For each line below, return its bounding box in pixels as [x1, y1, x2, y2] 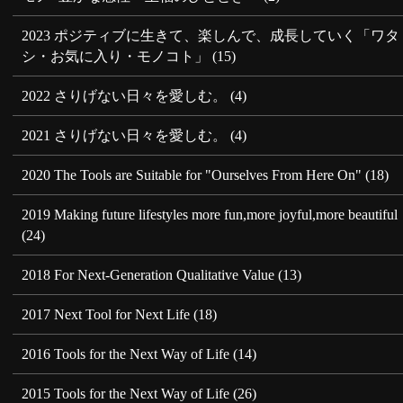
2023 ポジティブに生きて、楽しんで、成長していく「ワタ [22, 27, 400, 43]
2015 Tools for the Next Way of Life [22, 385, 230, 401]
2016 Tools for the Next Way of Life [22, 345, 230, 362]
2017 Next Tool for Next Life [22, 306, 191, 322]
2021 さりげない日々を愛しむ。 [22, 127, 228, 143]
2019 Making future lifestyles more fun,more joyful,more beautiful [22, 206, 399, 222]
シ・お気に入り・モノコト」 [22, 48, 210, 64]
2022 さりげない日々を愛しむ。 [22, 87, 228, 103]
